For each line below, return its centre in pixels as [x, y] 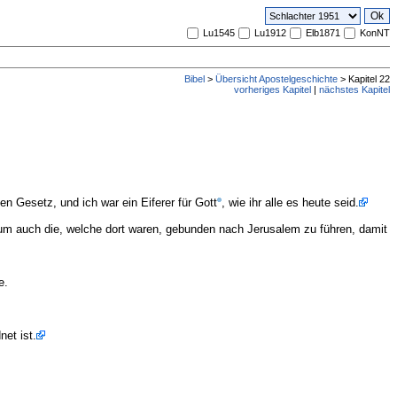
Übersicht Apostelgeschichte [276, 79]
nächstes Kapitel [354, 90]
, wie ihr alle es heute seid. [290, 203]
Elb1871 [323, 33]
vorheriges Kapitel [272, 90]
